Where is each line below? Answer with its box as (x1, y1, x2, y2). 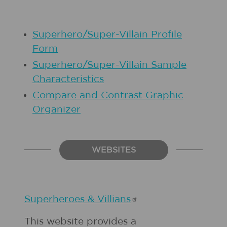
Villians (97, 195, 131, 204)
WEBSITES (91, 146, 136, 154)
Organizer (32, 105, 81, 115)
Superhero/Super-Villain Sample (32, 60, 186, 70)
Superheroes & (24, 195, 97, 204)
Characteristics (32, 74, 104, 84)
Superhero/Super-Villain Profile (32, 30, 182, 40)
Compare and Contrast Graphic (32, 91, 183, 100)
